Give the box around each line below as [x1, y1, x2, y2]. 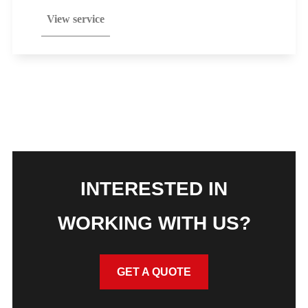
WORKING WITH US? [57, 212, 251, 234]
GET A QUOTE [117, 266, 191, 278]
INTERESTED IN [80, 178, 228, 199]
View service [47, 13, 104, 25]
